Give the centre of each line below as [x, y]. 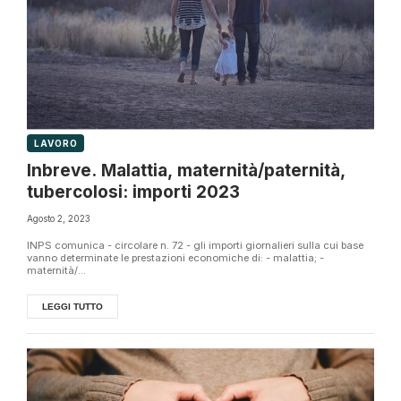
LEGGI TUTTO [73, 307]
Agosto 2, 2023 [59, 218]
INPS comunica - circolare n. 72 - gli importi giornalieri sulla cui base [195, 245]
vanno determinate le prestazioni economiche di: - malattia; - [175, 258]
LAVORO [56, 144]
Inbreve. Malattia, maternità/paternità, [186, 171]
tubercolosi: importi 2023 [133, 192]
